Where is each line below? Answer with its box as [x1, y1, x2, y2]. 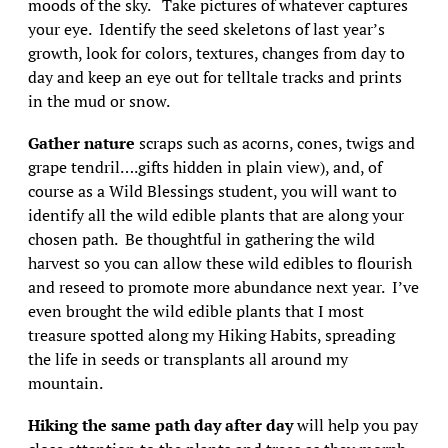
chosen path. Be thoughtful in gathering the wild [27, 228, 375, 250]
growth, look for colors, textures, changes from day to [27, 42, 405, 64]
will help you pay [292, 414, 418, 436]
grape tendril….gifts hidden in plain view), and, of [27, 156, 382, 178]
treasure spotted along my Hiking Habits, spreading [27, 324, 395, 346]
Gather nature [27, 132, 135, 154]
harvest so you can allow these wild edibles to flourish [27, 252, 412, 274]
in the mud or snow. [27, 90, 170, 112]
